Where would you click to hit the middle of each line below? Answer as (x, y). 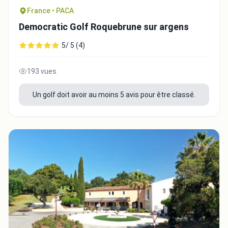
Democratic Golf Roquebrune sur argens (104, 27)
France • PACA (50, 11)
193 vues (42, 72)
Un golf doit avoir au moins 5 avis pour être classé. (114, 95)
